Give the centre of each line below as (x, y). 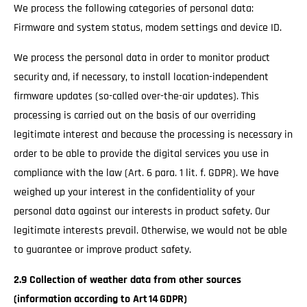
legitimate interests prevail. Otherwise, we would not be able (150, 231)
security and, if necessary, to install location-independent (141, 77)
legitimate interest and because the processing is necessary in (153, 135)
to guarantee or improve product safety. (102, 250)
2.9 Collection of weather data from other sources (127, 280)
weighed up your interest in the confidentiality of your (134, 192)
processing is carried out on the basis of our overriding (135, 115)
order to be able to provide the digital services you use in (141, 154)
